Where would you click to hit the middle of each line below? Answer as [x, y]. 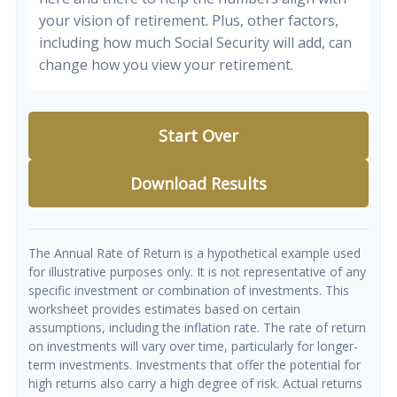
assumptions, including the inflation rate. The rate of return [197, 327]
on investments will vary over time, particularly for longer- [193, 346]
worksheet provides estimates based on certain [164, 309]
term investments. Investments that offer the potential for [195, 365]
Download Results [198, 183]
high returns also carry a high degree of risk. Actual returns [195, 383]
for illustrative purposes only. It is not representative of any [197, 272]
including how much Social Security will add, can [195, 43]
